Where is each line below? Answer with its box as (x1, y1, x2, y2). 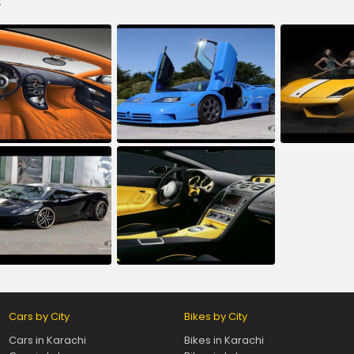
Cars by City (8, 308, 70, 324)
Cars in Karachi (8, 332, 86, 348)
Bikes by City (183, 308, 247, 324)
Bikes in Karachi (183, 332, 264, 348)
